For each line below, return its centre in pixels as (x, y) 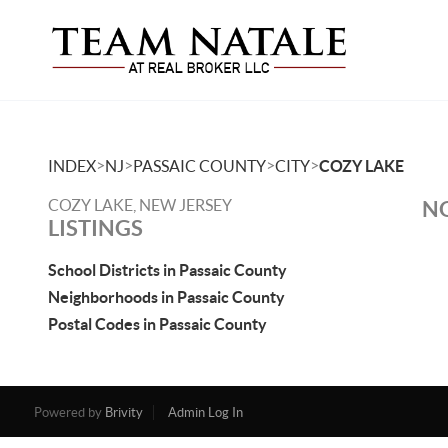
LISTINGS (95, 227)
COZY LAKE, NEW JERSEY (140, 205)
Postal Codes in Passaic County (157, 324)
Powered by (69, 412)
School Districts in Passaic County (167, 270)
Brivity (123, 412)
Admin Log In (205, 412)
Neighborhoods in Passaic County (166, 297)
